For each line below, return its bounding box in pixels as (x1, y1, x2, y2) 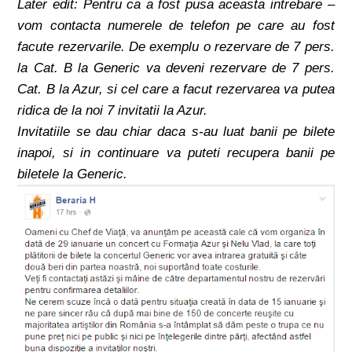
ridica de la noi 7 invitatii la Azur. (17, 103, 208, 118)
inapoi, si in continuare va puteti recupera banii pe (17, 145, 335, 160)
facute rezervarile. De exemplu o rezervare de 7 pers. (17, 39, 335, 54)
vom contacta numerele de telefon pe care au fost (17, 18, 335, 33)
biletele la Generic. (17, 167, 128, 181)
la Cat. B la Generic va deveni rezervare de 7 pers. (17, 60, 335, 75)
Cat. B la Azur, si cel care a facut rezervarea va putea (17, 82, 335, 97)
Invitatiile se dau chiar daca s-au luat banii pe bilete (17, 124, 335, 139)
